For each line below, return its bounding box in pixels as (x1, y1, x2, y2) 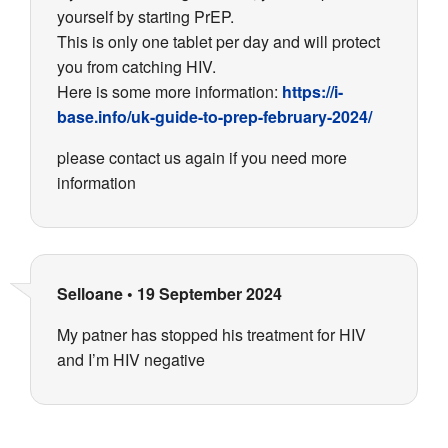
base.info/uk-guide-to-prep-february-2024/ (57, 105, 372, 129)
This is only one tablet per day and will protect (57, 30, 380, 54)
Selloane (57, 282, 123, 306)
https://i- (282, 80, 343, 104)
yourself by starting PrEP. (57, 5, 234, 29)
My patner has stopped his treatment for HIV (57, 323, 366, 347)
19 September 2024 (137, 282, 282, 306)
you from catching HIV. (57, 55, 216, 79)
